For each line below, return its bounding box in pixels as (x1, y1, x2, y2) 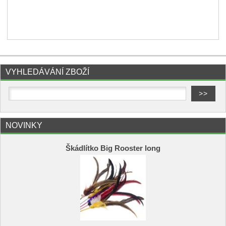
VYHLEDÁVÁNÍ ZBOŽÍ (6, 67, 89, 77)
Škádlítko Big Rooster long (65, 144, 160, 152)
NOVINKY (6, 121, 42, 130)
